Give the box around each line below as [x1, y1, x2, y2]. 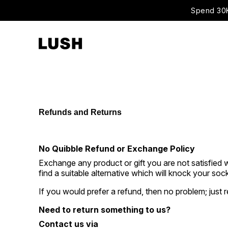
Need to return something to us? [39, 205, 170, 215]
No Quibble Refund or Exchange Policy [39, 144, 195, 154]
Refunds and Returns [39, 108, 122, 117]
